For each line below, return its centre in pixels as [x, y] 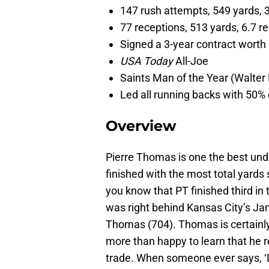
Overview [141, 126]
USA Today [148, 61]
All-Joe [192, 61]
